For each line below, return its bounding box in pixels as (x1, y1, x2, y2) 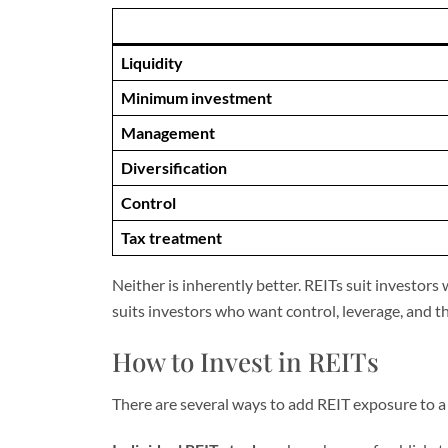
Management (121, 123, 215, 142)
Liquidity (121, 53, 183, 72)
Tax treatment (121, 228, 222, 247)
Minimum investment (121, 88, 272, 107)
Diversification (121, 158, 227, 177)
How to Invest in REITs (112, 344, 379, 379)
